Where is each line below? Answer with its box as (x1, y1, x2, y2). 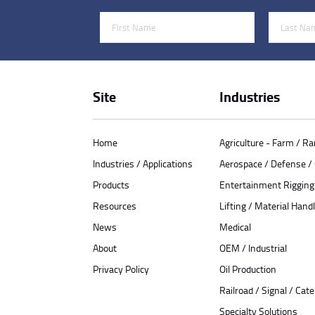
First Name (99, 13, 145, 27)
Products (93, 177, 129, 191)
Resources (93, 198, 136, 212)
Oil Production (219, 262, 276, 276)
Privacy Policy (93, 262, 149, 276)
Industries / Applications (93, 156, 193, 170)
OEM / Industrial (219, 240, 287, 255)
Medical (219, 219, 251, 233)
